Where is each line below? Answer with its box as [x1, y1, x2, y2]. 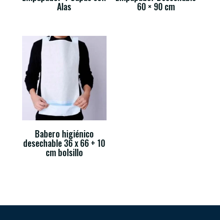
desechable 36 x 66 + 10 [23, 137, 106, 150]
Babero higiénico [34, 127, 94, 140]
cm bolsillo [45, 146, 83, 159]
